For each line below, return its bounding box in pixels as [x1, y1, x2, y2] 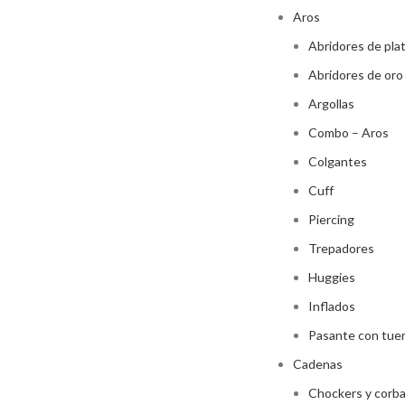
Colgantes [308, 154, 367, 169]
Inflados [308, 298, 355, 314]
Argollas [308, 96, 354, 111]
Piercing [308, 212, 354, 227]
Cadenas [293, 356, 343, 372]
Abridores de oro [308, 67, 403, 82]
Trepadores [308, 240, 374, 256]
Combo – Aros [308, 125, 389, 140]
